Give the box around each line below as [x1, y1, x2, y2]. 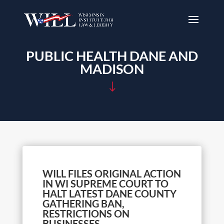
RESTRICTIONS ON [42, 207, 129, 219]
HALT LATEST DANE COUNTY [42, 187, 176, 199]
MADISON [80, 60, 144, 77]
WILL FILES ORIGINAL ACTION [42, 167, 181, 179]
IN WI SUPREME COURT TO [42, 177, 168, 189]
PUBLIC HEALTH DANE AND [26, 47, 198, 64]
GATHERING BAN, [42, 197, 124, 209]
